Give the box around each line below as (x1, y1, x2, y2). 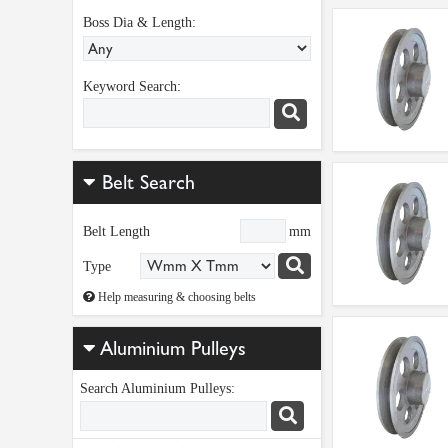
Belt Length (83, 223, 150, 239)
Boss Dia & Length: (83, 15, 196, 30)
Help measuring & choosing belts (95, 289, 256, 304)
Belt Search (96, 170, 195, 194)
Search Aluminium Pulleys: (80, 380, 235, 396)
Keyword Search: (83, 79, 181, 94)
